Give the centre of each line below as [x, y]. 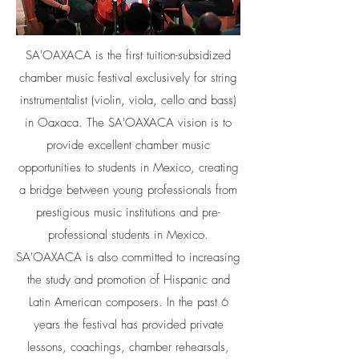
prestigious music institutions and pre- [128, 212]
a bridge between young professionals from [128, 190]
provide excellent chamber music [128, 145]
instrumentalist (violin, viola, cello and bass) [128, 100]
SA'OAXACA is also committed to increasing [128, 257]
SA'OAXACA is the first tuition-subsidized [128, 55]
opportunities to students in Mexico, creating [128, 167]
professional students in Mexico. [128, 235]
